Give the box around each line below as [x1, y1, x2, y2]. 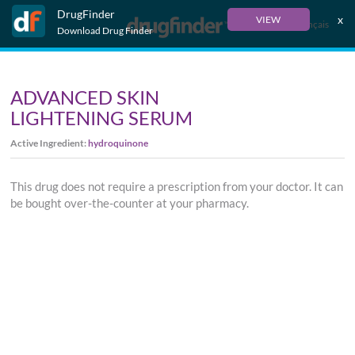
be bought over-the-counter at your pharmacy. [10, 196, 250, 210]
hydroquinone [88, 137, 149, 149]
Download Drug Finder [56, 25, 153, 36]
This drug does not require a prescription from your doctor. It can [10, 179, 344, 193]
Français [292, 18, 329, 30]
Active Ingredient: [10, 137, 89, 149]
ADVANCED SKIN [10, 86, 160, 109]
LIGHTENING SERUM [10, 106, 193, 129]
